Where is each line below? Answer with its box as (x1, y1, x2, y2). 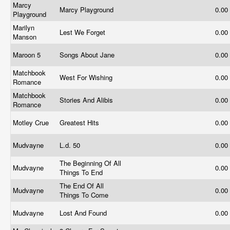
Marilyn (13, 23, 34, 32)
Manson (13, 32, 39, 42)
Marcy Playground (60, 5, 116, 14)
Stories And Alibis (60, 95, 115, 105)
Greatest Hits (60, 118, 101, 127)
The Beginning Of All (60, 158, 121, 168)
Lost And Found (60, 208, 109, 218)
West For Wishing (60, 72, 114, 82)
